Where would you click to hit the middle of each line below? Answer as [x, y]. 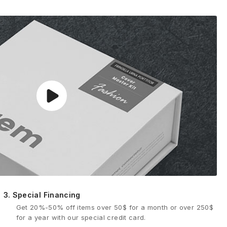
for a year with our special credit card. [81, 218]
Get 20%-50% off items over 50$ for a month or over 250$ [115, 207]
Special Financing [45, 195]
